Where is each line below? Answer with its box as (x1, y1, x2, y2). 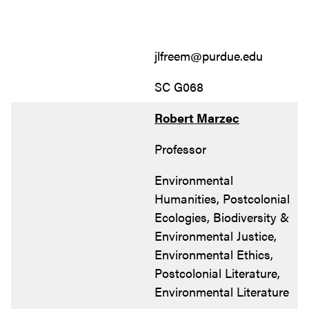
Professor (154, 139, 206, 157)
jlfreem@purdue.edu (154, 46, 263, 64)
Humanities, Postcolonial (154, 189, 290, 207)
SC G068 (154, 77, 203, 95)
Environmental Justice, (154, 226, 277, 244)
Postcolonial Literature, (154, 263, 280, 281)
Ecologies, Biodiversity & (154, 208, 289, 226)
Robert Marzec (154, 108, 239, 126)
